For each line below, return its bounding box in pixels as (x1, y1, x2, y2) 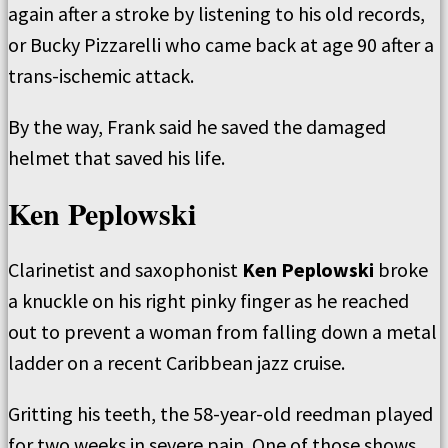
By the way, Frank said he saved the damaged (8, 113, 386, 139)
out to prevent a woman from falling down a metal (8, 318, 437, 344)
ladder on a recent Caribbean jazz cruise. (8, 349, 345, 375)
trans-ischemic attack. (8, 62, 194, 88)
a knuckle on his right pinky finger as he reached (8, 287, 409, 313)
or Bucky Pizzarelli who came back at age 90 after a (8, 31, 434, 57)
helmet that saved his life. (8, 144, 225, 170)
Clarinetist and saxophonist (8, 256, 242, 282)
